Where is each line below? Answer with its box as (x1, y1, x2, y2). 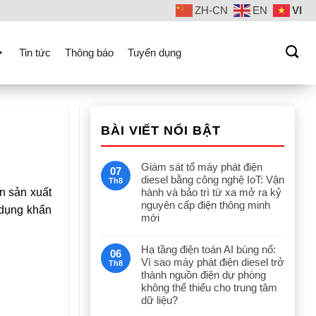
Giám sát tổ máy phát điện (141, 161, 262, 173)
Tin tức (19, 47, 51, 59)
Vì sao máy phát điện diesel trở (141, 256, 284, 268)
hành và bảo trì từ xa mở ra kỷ (141, 186, 281, 198)
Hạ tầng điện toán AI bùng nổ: (141, 243, 276, 255)
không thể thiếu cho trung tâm (141, 281, 277, 293)
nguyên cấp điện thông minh (141, 199, 270, 211)
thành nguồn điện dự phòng (141, 269, 266, 281)
